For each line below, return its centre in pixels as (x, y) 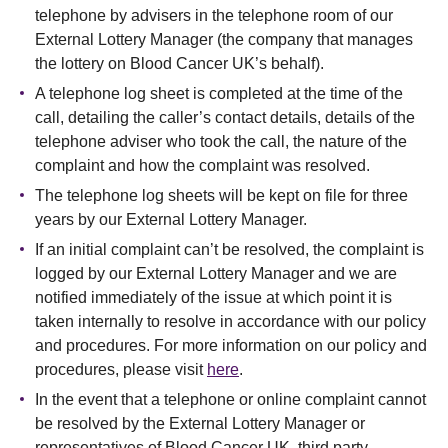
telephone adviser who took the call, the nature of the (221, 141)
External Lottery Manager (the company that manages (224, 39)
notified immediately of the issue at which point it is (213, 297)
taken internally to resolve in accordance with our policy (230, 321)
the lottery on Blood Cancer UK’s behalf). (179, 63)
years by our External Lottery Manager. (171, 219)
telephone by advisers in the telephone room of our (214, 15)
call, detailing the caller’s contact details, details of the (225, 117)
